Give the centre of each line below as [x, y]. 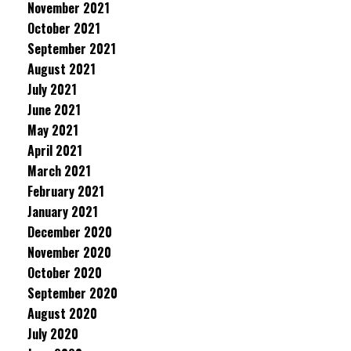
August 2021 [62, 69]
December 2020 [70, 232]
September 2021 [72, 49]
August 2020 [62, 313]
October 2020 [65, 273]
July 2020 [53, 334]
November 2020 [69, 252]
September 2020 [72, 293]
